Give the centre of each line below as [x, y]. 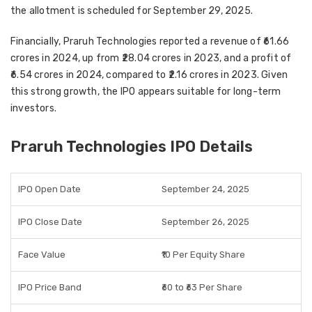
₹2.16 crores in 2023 [212, 75]
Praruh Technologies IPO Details [132, 147]
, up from [100, 58]
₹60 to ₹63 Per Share [202, 287]
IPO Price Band [50, 287]
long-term [257, 92]
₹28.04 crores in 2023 [171, 58]
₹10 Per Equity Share [203, 255]
